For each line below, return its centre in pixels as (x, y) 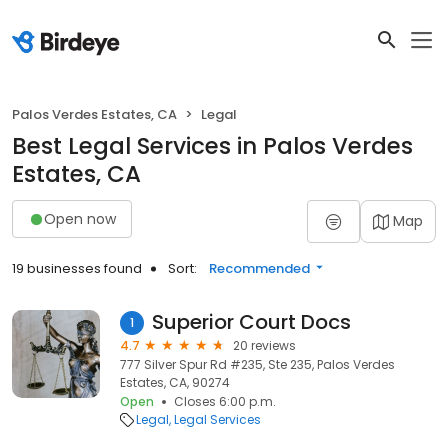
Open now (80, 218)
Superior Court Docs (251, 322)
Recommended (259, 268)
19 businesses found (77, 268)
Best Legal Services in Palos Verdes (212, 146)
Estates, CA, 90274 (175, 382)
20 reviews (264, 345)
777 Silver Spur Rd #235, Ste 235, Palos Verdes (257, 364)
